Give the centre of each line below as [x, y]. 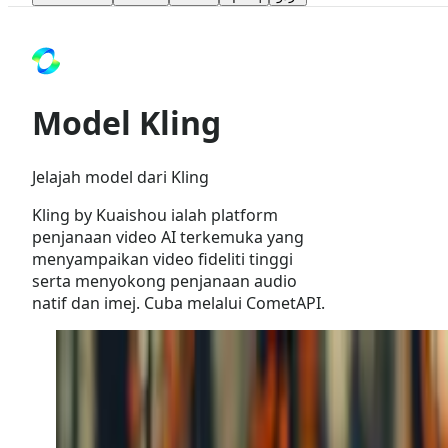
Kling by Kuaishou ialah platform [155, 214]
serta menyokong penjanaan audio [164, 280]
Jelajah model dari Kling [120, 176]
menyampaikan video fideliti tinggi [162, 258]
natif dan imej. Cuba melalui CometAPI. [178, 302]
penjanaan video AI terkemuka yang [168, 236]
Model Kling [126, 123]
